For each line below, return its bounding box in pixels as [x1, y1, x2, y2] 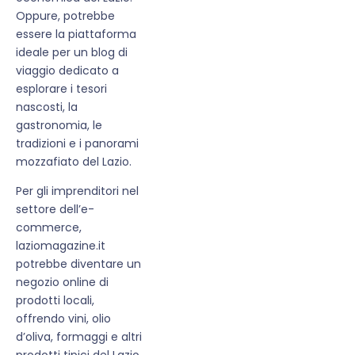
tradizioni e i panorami [16, 135, 139, 151]
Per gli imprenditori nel [16, 182, 139, 199]
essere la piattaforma [16, 25, 136, 42]
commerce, [16, 219, 82, 235]
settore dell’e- [16, 200, 94, 217]
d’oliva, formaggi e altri [16, 328, 142, 345]
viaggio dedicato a [16, 62, 119, 78]
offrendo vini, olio [16, 310, 111, 326]
